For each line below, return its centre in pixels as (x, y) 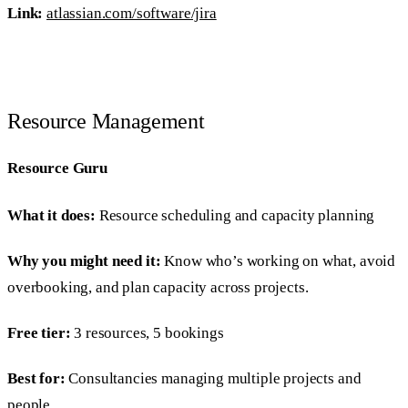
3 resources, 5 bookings (147, 333)
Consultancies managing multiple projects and (213, 379)
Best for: (36, 379)
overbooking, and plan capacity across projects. (158, 287)
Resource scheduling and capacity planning (235, 215)
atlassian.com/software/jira (132, 13)
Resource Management (106, 122)
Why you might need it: (84, 260)
